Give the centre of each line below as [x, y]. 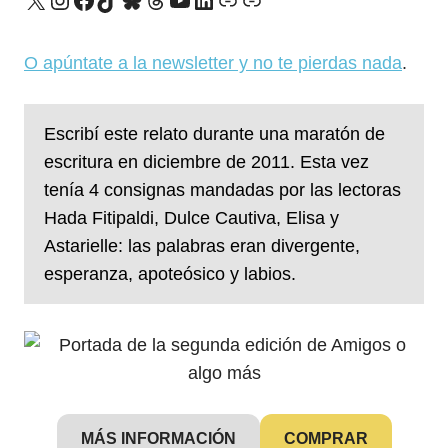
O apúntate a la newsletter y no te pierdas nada [213, 63]
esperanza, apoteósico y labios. [170, 274]
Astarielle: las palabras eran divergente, [202, 246]
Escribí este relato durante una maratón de [214, 134]
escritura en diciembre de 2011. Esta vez [206, 162]
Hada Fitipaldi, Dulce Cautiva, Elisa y [191, 218]
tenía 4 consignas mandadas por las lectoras [222, 190]
